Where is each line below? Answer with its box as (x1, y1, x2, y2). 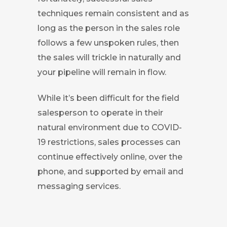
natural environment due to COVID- (37, 122, 182, 132)
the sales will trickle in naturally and (37, 52, 181, 62)
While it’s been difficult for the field (37, 93, 179, 103)
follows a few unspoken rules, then (37, 37, 179, 48)
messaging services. (37, 181, 121, 191)
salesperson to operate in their (37, 107, 163, 118)
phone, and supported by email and (37, 166, 183, 176)
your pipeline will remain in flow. (37, 67, 166, 77)
